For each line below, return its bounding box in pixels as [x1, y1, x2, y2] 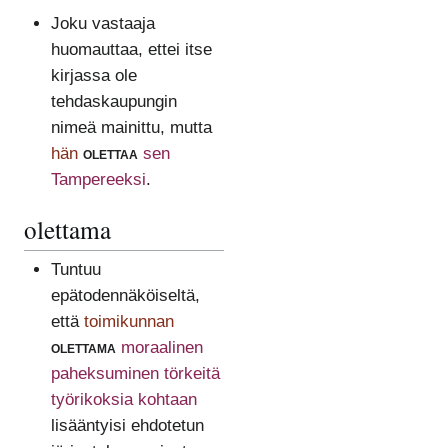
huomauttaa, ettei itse [50, 39, 212, 59]
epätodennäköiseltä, [50, 286, 200, 306]
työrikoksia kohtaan [50, 390, 197, 410]
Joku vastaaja [50, 13, 155, 33]
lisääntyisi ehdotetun [50, 416, 204, 436]
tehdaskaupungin [50, 91, 177, 111]
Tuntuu [50, 260, 101, 280]
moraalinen [120, 338, 203, 358]
